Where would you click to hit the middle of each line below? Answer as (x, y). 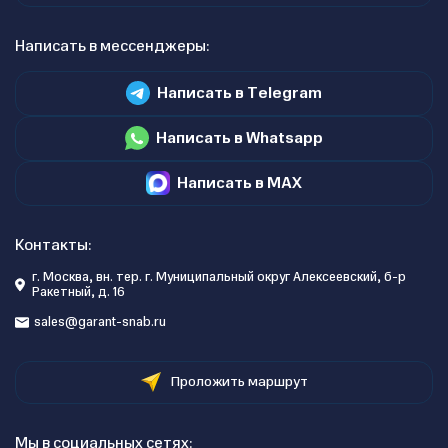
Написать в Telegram (239, 92)
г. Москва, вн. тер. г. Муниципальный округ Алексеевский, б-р (219, 277)
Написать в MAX (239, 182)
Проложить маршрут (239, 381)
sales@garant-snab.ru (100, 322)
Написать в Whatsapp (239, 137)
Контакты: (53, 245)
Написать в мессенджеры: (112, 46)
